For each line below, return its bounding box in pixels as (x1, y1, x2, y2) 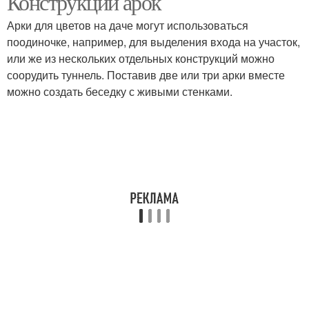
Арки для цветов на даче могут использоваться (7, 17, 248, 33)
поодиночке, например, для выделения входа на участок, (7, 34, 300, 50)
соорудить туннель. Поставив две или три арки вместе (7, 67, 285, 83)
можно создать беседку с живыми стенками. (7, 83, 232, 99)
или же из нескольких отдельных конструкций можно (7, 50, 275, 66)
